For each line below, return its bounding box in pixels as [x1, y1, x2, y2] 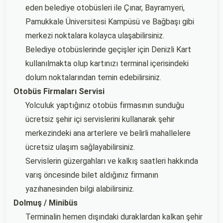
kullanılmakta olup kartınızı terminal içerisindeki [25, 59, 189, 68]
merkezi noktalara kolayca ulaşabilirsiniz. [25, 31, 164, 40]
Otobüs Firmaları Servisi [13, 87, 105, 96]
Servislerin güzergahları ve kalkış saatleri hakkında [25, 156, 198, 166]
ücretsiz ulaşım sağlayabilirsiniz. [25, 142, 135, 152]
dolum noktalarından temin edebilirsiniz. [25, 73, 161, 82]
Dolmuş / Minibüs [13, 198, 78, 208]
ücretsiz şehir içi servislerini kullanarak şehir [25, 114, 175, 124]
